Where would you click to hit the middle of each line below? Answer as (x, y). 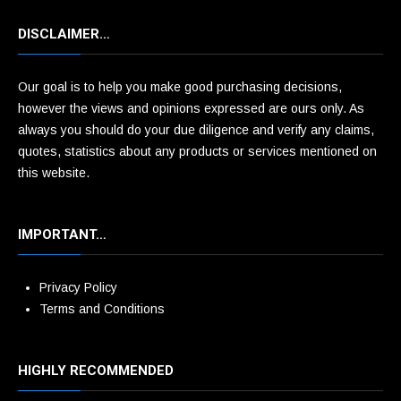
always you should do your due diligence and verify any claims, (196, 130)
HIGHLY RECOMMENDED (96, 371)
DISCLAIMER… (64, 34)
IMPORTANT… (62, 235)
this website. (54, 173)
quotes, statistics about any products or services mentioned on (197, 151)
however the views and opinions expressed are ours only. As (191, 108)
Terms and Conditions (102, 309)
